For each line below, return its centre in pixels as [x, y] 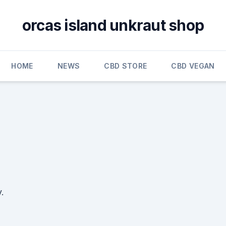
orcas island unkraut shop [113, 25]
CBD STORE [126, 66]
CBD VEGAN [193, 66]
